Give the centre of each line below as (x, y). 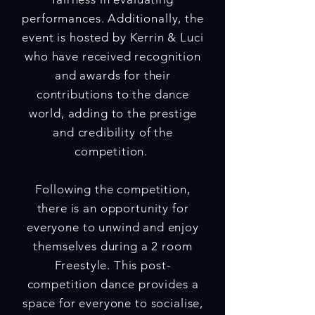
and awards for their (112, 75)
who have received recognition (113, 56)
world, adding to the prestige (113, 113)
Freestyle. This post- (113, 265)
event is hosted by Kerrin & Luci (113, 37)
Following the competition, (113, 189)
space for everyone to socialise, (113, 303)
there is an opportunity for (113, 208)
